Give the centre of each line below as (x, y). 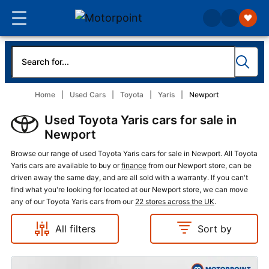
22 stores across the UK (175, 201)
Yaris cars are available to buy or (66, 165)
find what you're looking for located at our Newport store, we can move (129, 189)
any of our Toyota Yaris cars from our (73, 201)
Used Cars (88, 95)
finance (134, 165)
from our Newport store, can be (199, 165)
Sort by (214, 229)
